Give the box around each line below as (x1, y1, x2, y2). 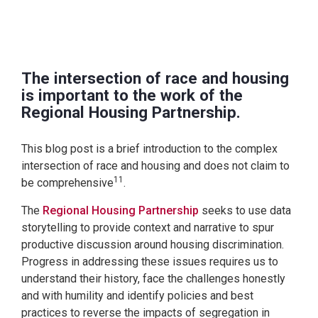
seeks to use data (199, 203, 291, 217)
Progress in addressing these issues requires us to (21, 254, 278, 268)
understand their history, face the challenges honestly (21, 271, 285, 285)
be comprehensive (21, 175, 114, 190)
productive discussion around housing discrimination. (21, 237, 284, 251)
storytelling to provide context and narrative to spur (21, 220, 274, 234)
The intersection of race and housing (21, 68, 289, 87)
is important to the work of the (21, 85, 243, 104)
